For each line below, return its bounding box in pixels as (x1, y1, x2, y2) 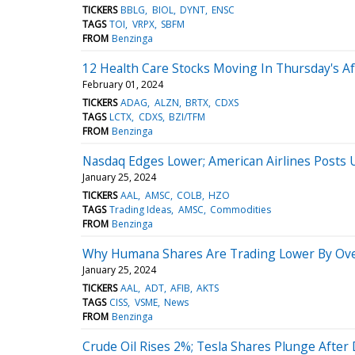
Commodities (209, 202, 271, 216)
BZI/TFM (168, 109, 205, 124)
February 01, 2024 (82, 77, 163, 91)
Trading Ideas (109, 202, 172, 216)
